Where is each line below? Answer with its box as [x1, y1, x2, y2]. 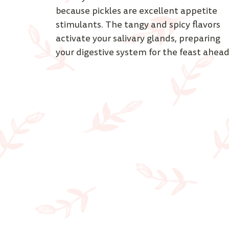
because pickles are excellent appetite [56, 5, 220, 18]
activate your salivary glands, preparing [56, 32, 223, 45]
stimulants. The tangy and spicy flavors [56, 18, 223, 32]
